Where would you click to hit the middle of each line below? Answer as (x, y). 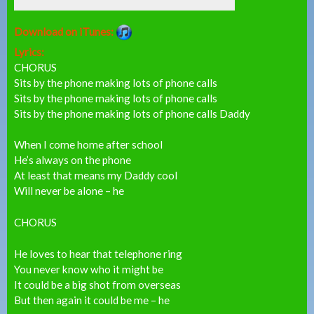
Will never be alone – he (69, 191)
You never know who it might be (89, 269)
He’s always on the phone (73, 160)
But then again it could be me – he (92, 300)
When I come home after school (88, 145)
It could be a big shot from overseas (97, 284)
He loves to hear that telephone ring (98, 253)
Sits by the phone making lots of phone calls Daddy (132, 113)
